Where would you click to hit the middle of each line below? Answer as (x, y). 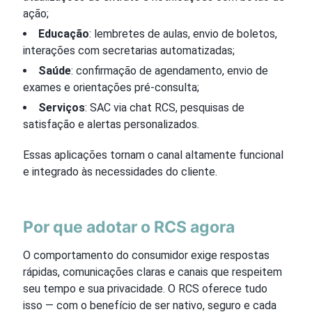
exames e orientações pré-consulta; (111, 87)
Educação (64, 33)
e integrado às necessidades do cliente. (120, 171)
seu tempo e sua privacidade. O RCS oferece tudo (145, 288)
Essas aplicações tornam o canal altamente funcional (153, 155)
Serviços (62, 107)
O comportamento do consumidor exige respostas (146, 255)
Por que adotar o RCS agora (129, 227)
